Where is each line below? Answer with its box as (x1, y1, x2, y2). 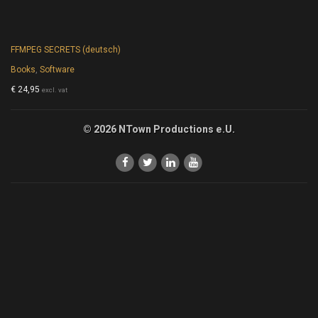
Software (40, 64, 75, 75)
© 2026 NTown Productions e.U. (83, 123, 235, 135)
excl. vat (42, 85, 68, 94)
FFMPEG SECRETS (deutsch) (11, 44, 121, 55)
